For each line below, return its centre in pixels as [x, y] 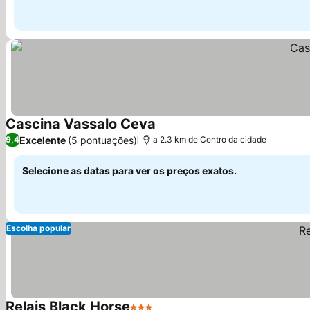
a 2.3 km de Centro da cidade [210, 139]
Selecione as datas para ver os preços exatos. [129, 171]
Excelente [43, 140]
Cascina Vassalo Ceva [81, 124]
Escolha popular [38, 228]
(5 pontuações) [102, 140]
